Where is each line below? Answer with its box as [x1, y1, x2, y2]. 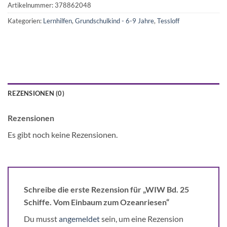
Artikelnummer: [8, 1, 55, 10]
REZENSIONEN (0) [8, 89, 64, 98]
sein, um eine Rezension [100, 213, 183, 223]
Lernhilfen [43, 17, 72, 25]
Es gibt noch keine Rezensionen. [8, 130, 118, 140]
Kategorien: [8, 17, 43, 25]
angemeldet [59, 213, 100, 223]
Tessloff [157, 17, 179, 25]
